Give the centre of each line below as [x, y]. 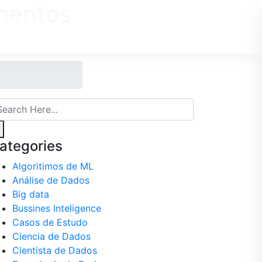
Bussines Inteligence [57, 208]
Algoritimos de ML [53, 166]
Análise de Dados [51, 180]
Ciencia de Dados [51, 236]
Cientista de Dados [55, 250]
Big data [31, 194]
